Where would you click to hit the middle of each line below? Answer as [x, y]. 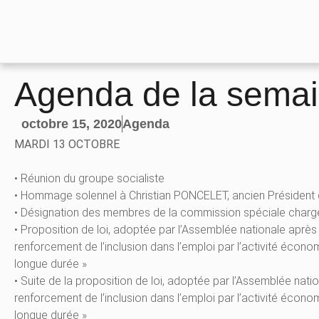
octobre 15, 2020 [72, 124]
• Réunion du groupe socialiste [89, 179]
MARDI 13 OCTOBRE [67, 145]
